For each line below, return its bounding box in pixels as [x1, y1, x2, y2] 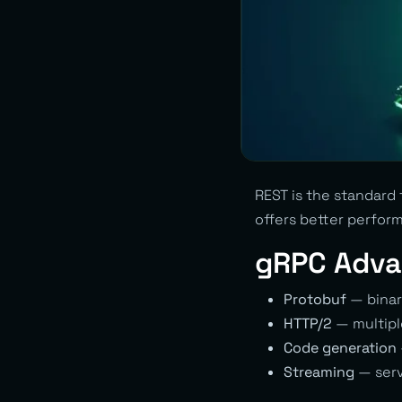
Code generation [284, 337, 397, 357]
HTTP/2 [284, 313, 332, 333]
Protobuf [284, 289, 346, 309]
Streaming [284, 362, 354, 381]
